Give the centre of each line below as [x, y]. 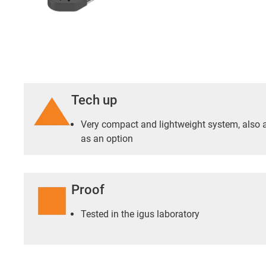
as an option [107, 139]
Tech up [94, 100]
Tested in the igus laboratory [140, 214]
